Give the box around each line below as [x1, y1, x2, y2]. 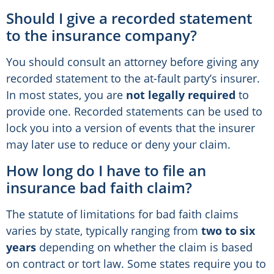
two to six [201, 223, 255, 238]
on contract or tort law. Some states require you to [6, 256, 266, 271]
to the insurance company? [6, 24, 197, 45]
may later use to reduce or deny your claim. [6, 136, 231, 152]
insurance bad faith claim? [6, 177, 192, 198]
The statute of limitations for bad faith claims [6, 206, 239, 221]
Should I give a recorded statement [6, 7, 252, 28]
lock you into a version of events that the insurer [6, 120, 255, 135]
